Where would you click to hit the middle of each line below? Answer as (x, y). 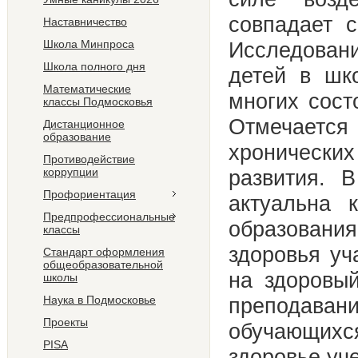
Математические (87, 89)
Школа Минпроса (89, 44)
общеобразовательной (103, 265)
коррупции (71, 172)
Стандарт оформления (104, 252)
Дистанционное (84, 124)
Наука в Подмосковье (99, 300)
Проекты (66, 322)
